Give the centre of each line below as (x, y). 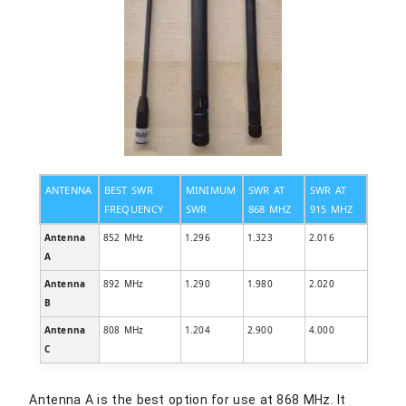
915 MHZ (331, 208)
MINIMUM (211, 189)
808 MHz (123, 329)
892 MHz (123, 283)
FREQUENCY (134, 208)
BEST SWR (128, 189)
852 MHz (123, 237)
